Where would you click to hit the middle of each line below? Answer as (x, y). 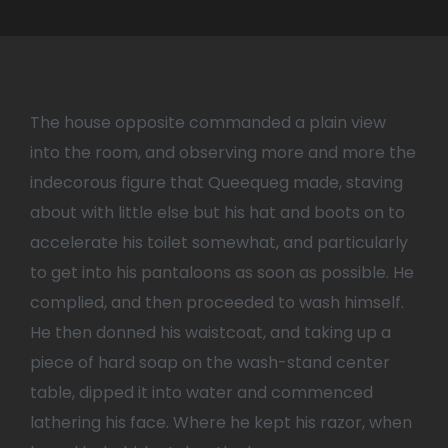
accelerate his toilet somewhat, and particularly (219, 242)
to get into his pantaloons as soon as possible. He (222, 272)
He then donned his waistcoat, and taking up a (210, 332)
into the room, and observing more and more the (223, 152)
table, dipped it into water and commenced (201, 392)
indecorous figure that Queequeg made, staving (216, 182)
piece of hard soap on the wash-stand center (210, 362)
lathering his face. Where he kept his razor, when (221, 422)
